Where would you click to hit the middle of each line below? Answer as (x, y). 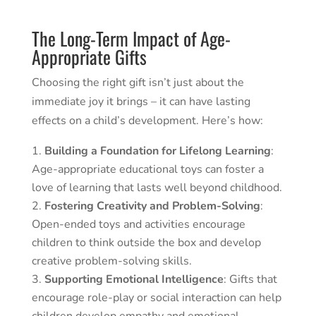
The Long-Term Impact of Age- (131, 39)
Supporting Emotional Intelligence (134, 280)
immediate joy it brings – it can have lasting (141, 102)
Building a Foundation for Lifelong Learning (157, 151)
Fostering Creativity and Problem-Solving (152, 206)
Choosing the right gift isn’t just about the (138, 83)
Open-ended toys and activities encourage (138, 225)
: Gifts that (250, 280)
